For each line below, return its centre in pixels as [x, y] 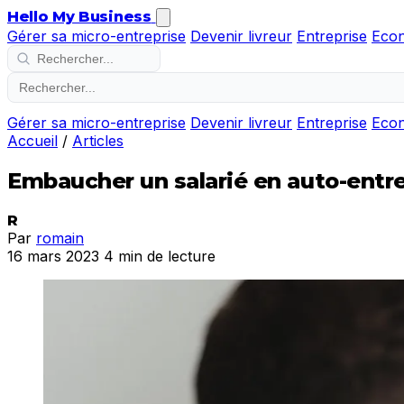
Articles [98, 141]
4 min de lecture [160, 256]
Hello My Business [79, 17]
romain [60, 238]
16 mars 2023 [53, 256]
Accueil [32, 141]
